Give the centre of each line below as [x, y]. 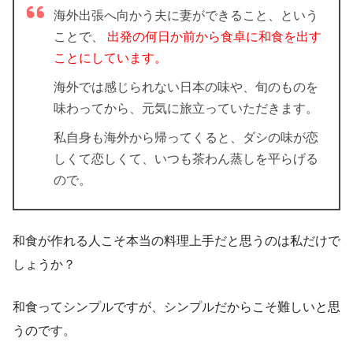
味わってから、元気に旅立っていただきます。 [186, 108]
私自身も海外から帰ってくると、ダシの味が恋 [186, 137]
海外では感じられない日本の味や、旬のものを [186, 87]
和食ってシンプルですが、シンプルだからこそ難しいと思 [176, 307]
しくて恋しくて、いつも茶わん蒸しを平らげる [186, 158]
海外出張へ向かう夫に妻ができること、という [186, 15]
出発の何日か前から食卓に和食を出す [214, 36]
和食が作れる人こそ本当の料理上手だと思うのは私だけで [176, 240]
